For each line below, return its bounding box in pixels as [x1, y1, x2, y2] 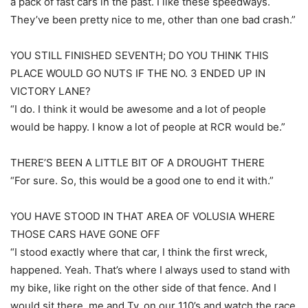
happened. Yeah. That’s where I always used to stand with [10, 263, 290, 276]
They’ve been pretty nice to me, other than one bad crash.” [10, 13, 296, 26]
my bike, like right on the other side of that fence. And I [10, 281, 276, 294]
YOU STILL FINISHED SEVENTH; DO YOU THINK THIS [10, 49, 269, 62]
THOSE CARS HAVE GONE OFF [10, 228, 160, 241]
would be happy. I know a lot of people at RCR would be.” [10, 120, 285, 133]
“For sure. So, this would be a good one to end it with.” [10, 174, 274, 187]
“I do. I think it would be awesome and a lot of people [10, 102, 266, 115]
